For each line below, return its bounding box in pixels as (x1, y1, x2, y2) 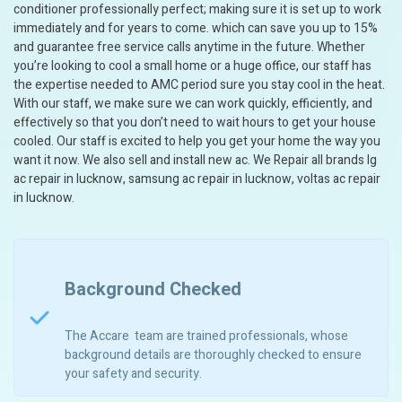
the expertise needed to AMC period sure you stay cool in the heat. (13, 75, 385, 94)
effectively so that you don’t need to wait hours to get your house (13, 113, 376, 132)
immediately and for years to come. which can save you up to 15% (13, 19, 378, 38)
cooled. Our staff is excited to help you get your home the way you (13, 132, 380, 151)
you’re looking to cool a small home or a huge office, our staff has (13, 57, 371, 75)
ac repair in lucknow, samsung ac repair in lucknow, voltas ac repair (13, 170, 380, 188)
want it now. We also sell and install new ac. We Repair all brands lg (13, 151, 377, 170)
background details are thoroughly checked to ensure (65, 345, 362, 365)
